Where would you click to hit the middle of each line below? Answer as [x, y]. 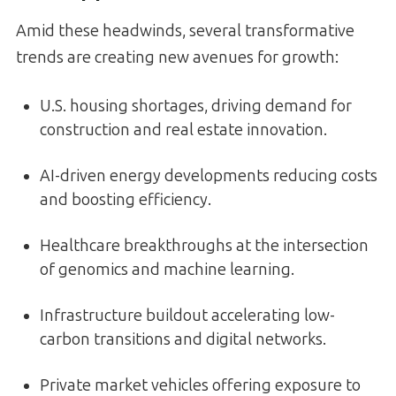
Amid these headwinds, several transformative [185, 31]
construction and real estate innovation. [183, 130]
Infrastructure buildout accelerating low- [187, 316]
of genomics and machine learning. [167, 270]
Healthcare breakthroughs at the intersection [204, 246]
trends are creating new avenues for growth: [177, 58]
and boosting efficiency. [126, 200]
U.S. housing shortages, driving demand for [196, 107]
